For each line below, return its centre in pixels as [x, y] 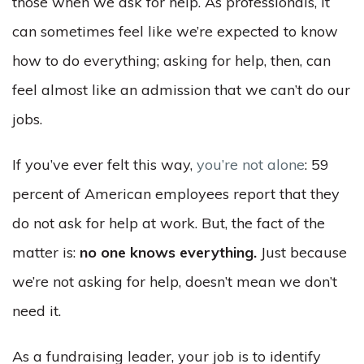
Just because [302, 252]
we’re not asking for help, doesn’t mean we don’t [175, 282]
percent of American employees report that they [176, 194]
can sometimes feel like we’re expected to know [175, 31]
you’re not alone [251, 165]
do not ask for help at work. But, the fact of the [169, 223]
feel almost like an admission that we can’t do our [181, 90]
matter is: [46, 252]
